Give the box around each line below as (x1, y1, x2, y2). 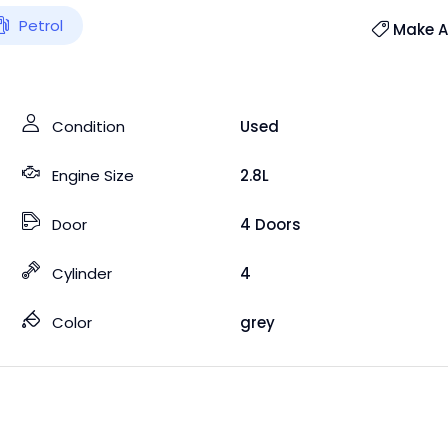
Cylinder (52, 262, 113, 284)
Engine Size (52, 164, 135, 186)
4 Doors (240, 213, 302, 235)
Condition (52, 115, 126, 137)
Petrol (19, 14, 63, 36)
